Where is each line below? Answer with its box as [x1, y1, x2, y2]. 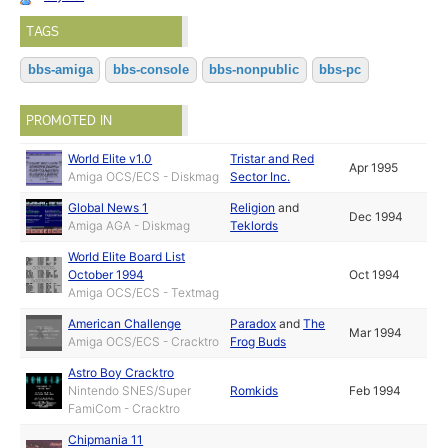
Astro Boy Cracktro [68, 365, 175, 381]
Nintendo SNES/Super [68, 383, 192, 399]
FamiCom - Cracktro [68, 401, 181, 417]
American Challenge [68, 316, 182, 332]
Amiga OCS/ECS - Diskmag [68, 169, 220, 185]
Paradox [230, 316, 277, 332]
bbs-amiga [27, 62, 93, 78]
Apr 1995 [349, 160, 399, 176]
